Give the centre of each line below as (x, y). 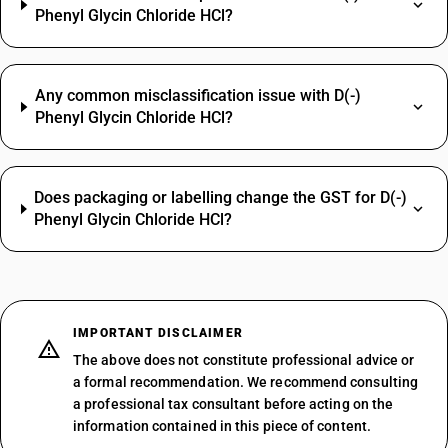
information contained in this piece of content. (222, 426)
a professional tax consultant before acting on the (233, 404)
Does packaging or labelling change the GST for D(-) (221, 197)
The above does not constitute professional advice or (244, 360)
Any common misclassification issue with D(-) (197, 95)
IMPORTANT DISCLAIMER (158, 333)
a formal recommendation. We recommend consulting (246, 382)
